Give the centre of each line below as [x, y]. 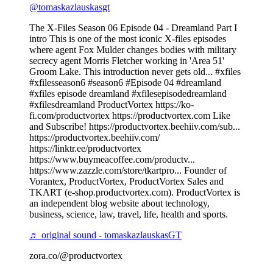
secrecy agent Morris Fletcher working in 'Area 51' [127, 60]
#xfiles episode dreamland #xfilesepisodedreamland [128, 93]
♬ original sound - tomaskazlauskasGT [105, 235]
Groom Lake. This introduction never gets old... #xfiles [135, 71]
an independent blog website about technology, [119, 203]
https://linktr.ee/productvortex [85, 148]
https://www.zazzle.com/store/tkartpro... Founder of [128, 170]
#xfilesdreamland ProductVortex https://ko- [112, 104]
